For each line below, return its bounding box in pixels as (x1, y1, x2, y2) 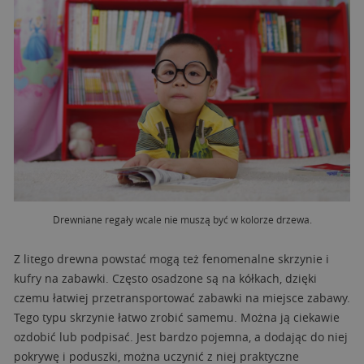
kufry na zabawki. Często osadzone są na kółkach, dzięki (14, 270, 317, 286)
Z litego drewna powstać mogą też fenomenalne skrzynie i (14, 250, 329, 266)
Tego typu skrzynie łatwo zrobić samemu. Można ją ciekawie (14, 309, 340, 325)
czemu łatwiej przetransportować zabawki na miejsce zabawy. (14, 289, 350, 305)
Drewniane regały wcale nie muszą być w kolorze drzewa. (52, 212, 312, 226)
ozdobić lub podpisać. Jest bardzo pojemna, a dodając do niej (14, 328, 348, 344)
